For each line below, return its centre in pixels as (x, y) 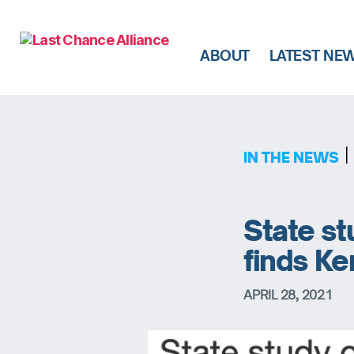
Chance (45, 104)
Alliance (45, 121)
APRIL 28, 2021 (288, 294)
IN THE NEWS (291, 157)
